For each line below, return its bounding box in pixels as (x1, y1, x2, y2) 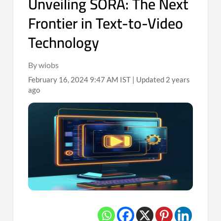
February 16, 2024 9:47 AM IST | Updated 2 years (28, 74, 190, 84)
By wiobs (28, 60, 59, 70)
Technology (28, 28, 100, 56)
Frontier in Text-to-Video (28, 9, 184, 37)
